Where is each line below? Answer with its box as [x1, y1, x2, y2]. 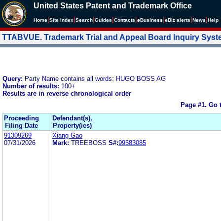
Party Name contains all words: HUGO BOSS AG [25, 74, 166, 82]
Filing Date [5, 121, 38, 129]
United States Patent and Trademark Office [34, 1, 192, 10]
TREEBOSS [71, 139, 107, 147]
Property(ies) [53, 121, 92, 129]
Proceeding [4, 114, 39, 122]
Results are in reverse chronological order [2, 89, 131, 97]
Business [140, 17, 163, 23]
